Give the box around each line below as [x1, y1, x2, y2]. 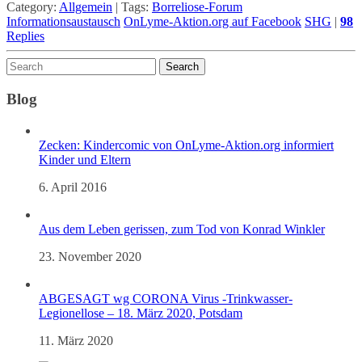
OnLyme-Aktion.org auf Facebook [124, 15, 301, 29]
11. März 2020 [39, 333, 113, 347]
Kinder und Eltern [39, 152, 131, 166]
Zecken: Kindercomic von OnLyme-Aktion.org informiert [39, 137, 334, 152]
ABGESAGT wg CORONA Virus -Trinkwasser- [39, 291, 293, 305]
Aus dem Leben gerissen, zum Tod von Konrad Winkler [39, 221, 325, 236]
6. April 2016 [39, 179, 107, 194]
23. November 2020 [39, 249, 141, 263]
